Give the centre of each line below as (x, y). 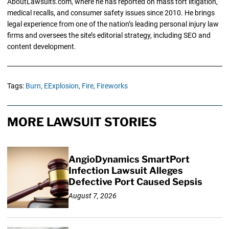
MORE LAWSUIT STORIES (82, 122)
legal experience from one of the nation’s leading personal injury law (113, 24)
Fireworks (112, 86)
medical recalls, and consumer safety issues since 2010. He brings (111, 13)
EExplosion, (62, 86)
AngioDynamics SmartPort (129, 159)
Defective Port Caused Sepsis (135, 182)
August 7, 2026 (92, 196)
